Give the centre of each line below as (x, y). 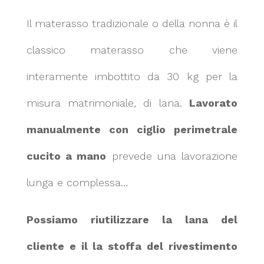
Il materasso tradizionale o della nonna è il (132, 24)
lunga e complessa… (77, 183)
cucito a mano (66, 156)
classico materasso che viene (132, 50)
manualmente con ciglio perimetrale (132, 130)
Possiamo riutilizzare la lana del (132, 220)
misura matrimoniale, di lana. (104, 103)
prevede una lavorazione (175, 156)
